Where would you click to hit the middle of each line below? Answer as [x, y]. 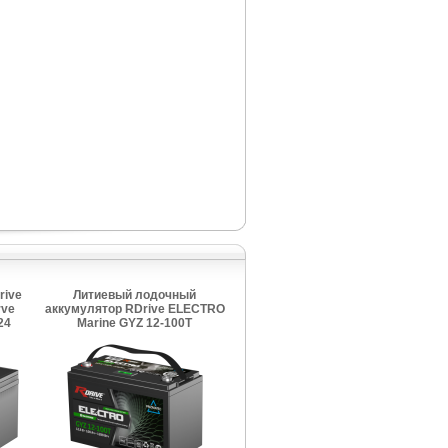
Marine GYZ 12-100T [134, 323]
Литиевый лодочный [134, 295]
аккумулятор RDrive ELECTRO [134, 309]
